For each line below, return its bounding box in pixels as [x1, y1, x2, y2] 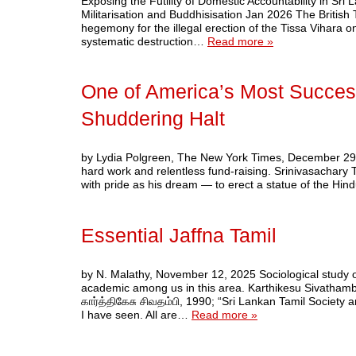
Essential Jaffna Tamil [81, 224, 277, 246]
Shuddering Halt [81, 108, 225, 130]
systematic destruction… [81, 34, 207, 48]
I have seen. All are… [81, 308, 192, 321]
